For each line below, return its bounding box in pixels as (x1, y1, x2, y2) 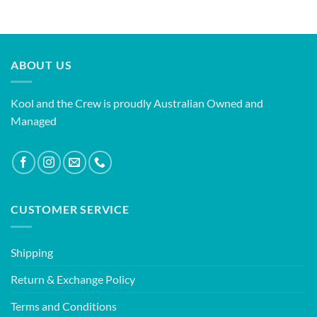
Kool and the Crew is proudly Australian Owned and (11, 96, 263, 110)
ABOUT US (11, 57, 72, 71)
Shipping (11, 245, 53, 259)
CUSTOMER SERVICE (11, 202, 129, 217)
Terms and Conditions (11, 299, 117, 313)
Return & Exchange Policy (11, 272, 135, 286)
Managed (11, 114, 57, 128)
